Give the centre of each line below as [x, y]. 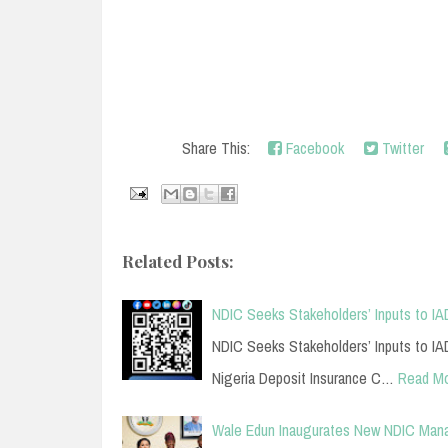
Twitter [401, 147]
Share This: [220, 147]
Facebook [313, 147]
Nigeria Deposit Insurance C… [303, 377]
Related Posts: [178, 260]
